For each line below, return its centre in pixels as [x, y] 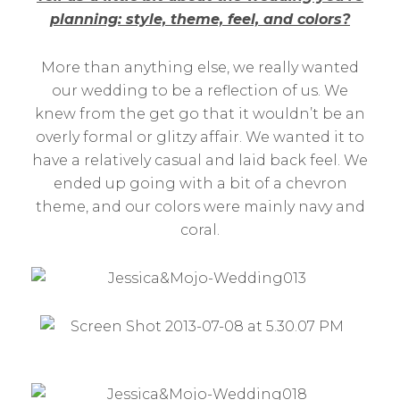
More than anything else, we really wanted [200, 67]
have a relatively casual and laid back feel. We [200, 160]
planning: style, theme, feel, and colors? [200, 19]
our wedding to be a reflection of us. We [200, 91]
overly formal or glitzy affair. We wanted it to [200, 137]
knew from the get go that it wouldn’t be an [200, 114]
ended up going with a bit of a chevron [200, 183]
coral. [200, 230]
